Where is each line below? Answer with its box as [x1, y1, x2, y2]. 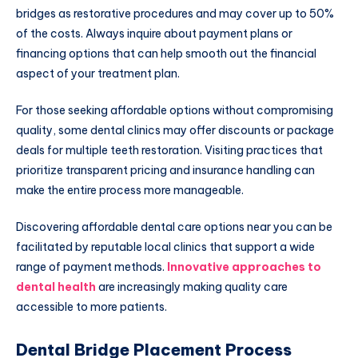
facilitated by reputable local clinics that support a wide [16, 239, 315, 254]
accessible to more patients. [16, 299, 167, 314]
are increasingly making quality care [96, 279, 288, 294]
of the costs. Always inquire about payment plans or [16, 26, 292, 42]
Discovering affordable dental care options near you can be [16, 219, 332, 234]
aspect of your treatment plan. [16, 66, 180, 82]
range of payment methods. [16, 259, 167, 274]
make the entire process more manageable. [16, 182, 244, 197]
